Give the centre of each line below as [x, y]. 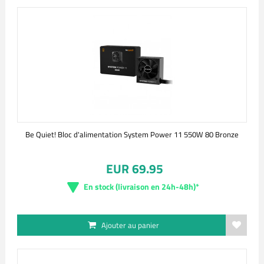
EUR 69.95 [134, 169]
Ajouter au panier [130, 225]
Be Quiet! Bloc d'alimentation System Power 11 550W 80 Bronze [132, 134]
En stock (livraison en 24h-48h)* [141, 187]
